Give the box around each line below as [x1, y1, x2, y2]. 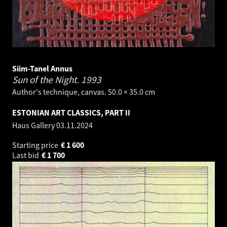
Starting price [12, 139, 60, 150]
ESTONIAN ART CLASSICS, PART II [12, 107, 130, 118]
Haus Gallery [12, 120, 56, 130]
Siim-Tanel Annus [12, 63, 72, 73]
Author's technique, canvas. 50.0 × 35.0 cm [12, 86, 155, 97]
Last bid [12, 149, 41, 160]
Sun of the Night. [12, 73, 81, 86]
